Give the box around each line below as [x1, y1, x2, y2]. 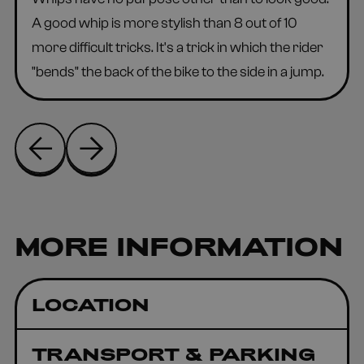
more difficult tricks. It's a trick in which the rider [31, 38, 323, 56]
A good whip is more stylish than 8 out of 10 [31, 14, 297, 32]
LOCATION [31, 292, 149, 314]
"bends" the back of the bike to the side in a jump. [31, 63, 324, 80]
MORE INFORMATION [15, 231, 343, 262]
